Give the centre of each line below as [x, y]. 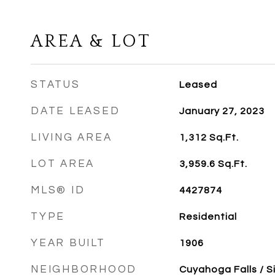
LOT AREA [63, 164]
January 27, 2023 [222, 111]
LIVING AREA [72, 137]
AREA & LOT [91, 41]
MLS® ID [58, 190]
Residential [208, 217]
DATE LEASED [76, 111]
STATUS [56, 85]
